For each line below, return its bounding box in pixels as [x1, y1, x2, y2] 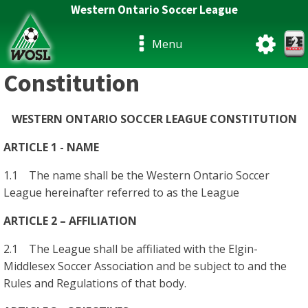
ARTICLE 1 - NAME [3, 139, 99, 155]
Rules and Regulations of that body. [3, 275, 186, 291]
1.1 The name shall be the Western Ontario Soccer [3, 167, 269, 183]
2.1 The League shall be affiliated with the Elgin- [3, 241, 258, 256]
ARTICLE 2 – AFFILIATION [3, 212, 137, 228]
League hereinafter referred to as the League [3, 184, 239, 200]
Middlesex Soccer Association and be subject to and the [3, 258, 287, 274]
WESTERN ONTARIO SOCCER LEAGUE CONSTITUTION [11, 111, 297, 126]
